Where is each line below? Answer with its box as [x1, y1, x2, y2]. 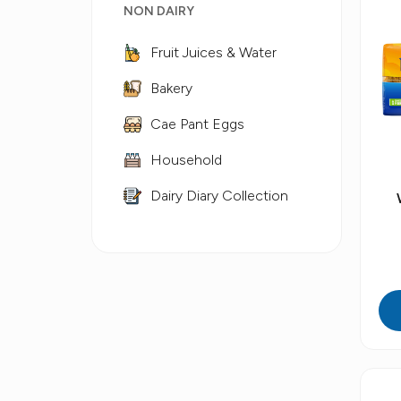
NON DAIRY [124, 4, 194, 19]
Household [150, 151, 222, 168]
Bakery [150, 80, 192, 97]
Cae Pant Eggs [150, 115, 244, 132]
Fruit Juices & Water [150, 44, 277, 61]
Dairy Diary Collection [150, 187, 288, 204]
